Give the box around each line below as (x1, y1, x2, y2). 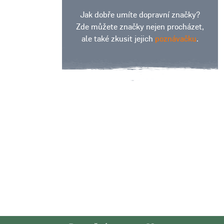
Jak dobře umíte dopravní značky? (80, 10, 200, 19)
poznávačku (155, 34, 196, 43)
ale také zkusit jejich (81, 34, 155, 43)
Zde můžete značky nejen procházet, (76, 22, 204, 31)
